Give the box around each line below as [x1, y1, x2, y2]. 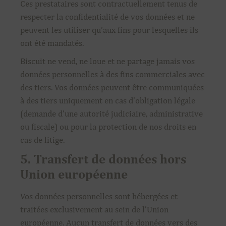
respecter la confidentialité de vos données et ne [20, 12, 195, 22]
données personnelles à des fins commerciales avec [20, 69, 205, 79]
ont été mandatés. [20, 38, 84, 48]
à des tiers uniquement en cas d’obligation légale [20, 95, 195, 105]
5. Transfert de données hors [20, 151, 186, 166]
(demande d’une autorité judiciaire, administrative [20, 108, 203, 119]
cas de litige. [20, 135, 65, 145]
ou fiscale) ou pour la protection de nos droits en [20, 122, 196, 132]
